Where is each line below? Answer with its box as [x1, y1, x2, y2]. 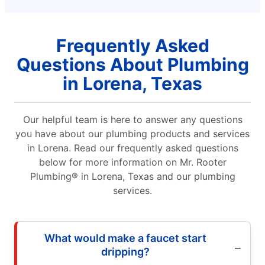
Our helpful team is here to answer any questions [22, 113, 243, 125]
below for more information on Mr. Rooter [38, 156, 227, 168]
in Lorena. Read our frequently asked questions [27, 141, 238, 154]
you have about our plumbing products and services [15, 127, 250, 140]
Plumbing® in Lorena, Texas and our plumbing [30, 170, 235, 182]
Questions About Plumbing [16, 53, 249, 75]
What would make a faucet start [44, 231, 206, 244]
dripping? [101, 245, 150, 258]
